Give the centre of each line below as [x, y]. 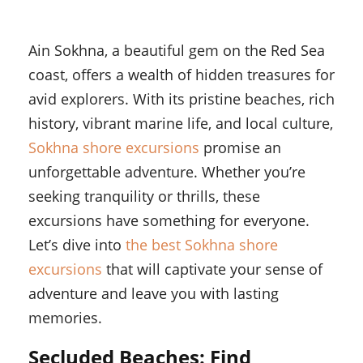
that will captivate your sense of [212, 269]
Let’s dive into [77, 245]
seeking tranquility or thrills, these [144, 196]
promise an [242, 148]
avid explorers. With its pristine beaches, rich [181, 99]
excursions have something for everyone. [169, 221]
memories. [65, 318]
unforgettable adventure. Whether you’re [167, 172]
